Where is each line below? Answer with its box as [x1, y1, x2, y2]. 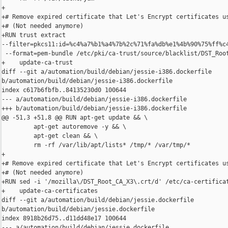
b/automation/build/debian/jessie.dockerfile [2, 206, 155, 213]
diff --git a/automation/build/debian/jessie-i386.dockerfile [2, 68, 215, 76]
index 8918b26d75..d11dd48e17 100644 [2, 215, 126, 222]
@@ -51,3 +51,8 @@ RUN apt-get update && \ [2, 114, 148, 122]
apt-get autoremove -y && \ [2, 123, 126, 131]
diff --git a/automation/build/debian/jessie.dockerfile [2, 196, 197, 204]
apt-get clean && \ [2, 132, 98, 140]
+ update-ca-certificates [2, 187, 98, 195]
